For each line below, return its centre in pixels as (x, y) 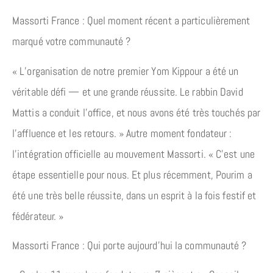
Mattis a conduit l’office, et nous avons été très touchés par (136, 112)
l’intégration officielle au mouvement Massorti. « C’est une (133, 154)
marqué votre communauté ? (72, 41)
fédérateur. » (38, 216)
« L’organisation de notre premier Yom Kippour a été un (126, 71)
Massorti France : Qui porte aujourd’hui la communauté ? (129, 245)
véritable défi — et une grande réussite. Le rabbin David (128, 91)
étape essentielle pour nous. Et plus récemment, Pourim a (132, 174)
